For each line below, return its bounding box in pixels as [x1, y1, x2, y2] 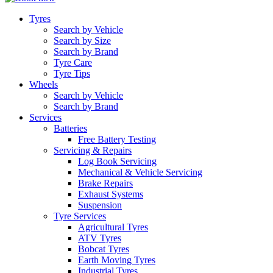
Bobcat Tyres [78, 244, 129, 254]
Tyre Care [54, 57, 92, 68]
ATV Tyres [78, 233, 121, 243]
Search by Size [54, 35, 111, 46]
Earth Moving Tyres [78, 255, 155, 265]
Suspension [78, 200, 122, 210]
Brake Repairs [78, 178, 133, 188]
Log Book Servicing [78, 156, 157, 166]
